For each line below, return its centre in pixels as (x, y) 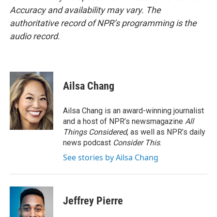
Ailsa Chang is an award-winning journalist (133, 111)
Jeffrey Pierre (93, 201)
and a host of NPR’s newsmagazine (124, 121)
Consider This (136, 143)
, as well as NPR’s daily (166, 132)
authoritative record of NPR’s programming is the (103, 23)
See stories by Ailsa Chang (111, 157)
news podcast (88, 143)
